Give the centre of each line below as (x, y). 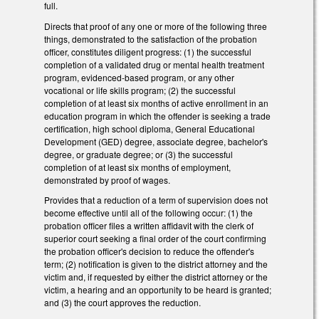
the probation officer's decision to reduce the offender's (149, 251)
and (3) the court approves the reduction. (122, 303)
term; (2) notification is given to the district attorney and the (156, 264)
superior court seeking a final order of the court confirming (155, 239)
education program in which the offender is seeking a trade (157, 115)
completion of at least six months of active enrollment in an (156, 103)
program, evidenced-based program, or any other (139, 77)
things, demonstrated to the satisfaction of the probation (151, 38)
